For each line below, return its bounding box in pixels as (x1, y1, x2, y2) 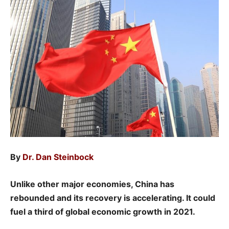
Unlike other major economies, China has (10, 179, 174, 189)
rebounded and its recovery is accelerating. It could (10, 193, 215, 203)
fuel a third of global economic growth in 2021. (10, 207, 195, 217)
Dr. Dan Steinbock (22, 152, 94, 162)
